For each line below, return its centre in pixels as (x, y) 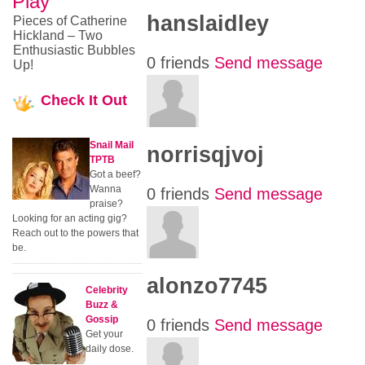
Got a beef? (115, 174)
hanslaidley (208, 23)
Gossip (102, 319)
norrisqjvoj (206, 154)
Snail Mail (112, 145)
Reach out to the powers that (75, 233)
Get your (104, 334)
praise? (106, 204)
